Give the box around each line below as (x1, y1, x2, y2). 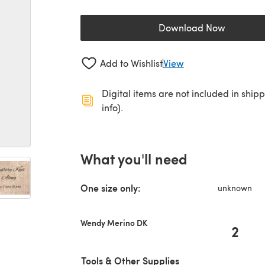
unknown (218, 182, 252, 193)
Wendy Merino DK (80, 216, 147, 228)
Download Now (158, 21, 225, 34)
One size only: (80, 180, 141, 195)
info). (102, 101, 123, 114)
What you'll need (80, 148, 188, 169)
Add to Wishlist (99, 57, 163, 70)
